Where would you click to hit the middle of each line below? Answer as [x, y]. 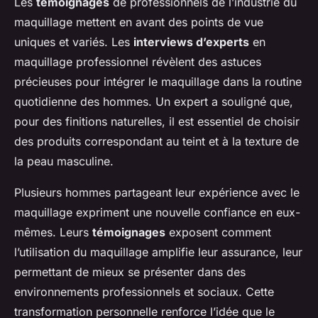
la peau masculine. [64, 161]
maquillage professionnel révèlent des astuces [138, 62]
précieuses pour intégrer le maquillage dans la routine [158, 82]
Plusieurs [40, 193]
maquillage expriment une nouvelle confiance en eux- [157, 213]
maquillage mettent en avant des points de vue [139, 22]
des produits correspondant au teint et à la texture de [157, 142]
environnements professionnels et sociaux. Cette [144, 292]
